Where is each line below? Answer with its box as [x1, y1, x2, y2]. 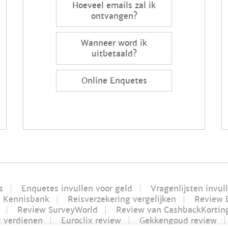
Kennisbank [3, 193, 49, 205]
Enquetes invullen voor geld [21, 183, 132, 194]
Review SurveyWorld [17, 204, 98, 215]
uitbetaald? [91, 48, 137, 59]
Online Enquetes [81, 75, 147, 86]
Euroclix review [61, 215, 121, 226]
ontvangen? [91, 10, 137, 21]
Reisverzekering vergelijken [68, 193, 176, 205]
